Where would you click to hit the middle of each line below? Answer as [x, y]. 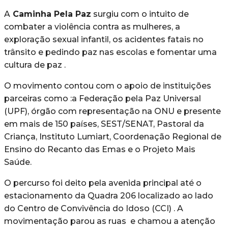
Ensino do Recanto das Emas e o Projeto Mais [100, 149]
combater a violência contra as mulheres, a [92, 26]
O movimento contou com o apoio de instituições [108, 85]
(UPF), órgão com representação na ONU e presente [112, 111]
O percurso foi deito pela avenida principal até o [103, 183]
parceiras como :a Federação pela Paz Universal [103, 98]
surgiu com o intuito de [140, 14]
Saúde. [18, 162]
